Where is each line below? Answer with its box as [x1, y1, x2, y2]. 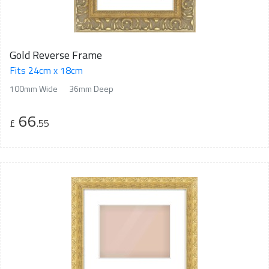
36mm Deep [69, 82, 113, 95]
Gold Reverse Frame [10, 46, 102, 63]
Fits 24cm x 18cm [10, 62, 83, 77]
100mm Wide [10, 82, 58, 95]
